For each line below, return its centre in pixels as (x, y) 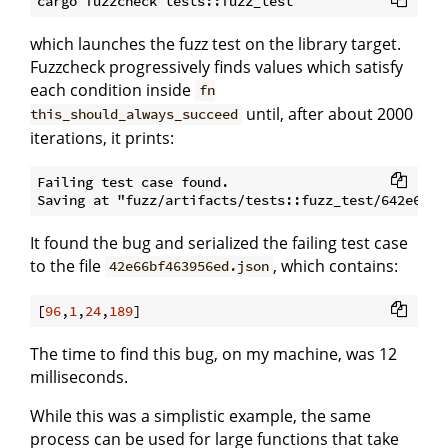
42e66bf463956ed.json (189, 266)
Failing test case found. (137, 181)
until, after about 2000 (328, 113)
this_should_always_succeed (134, 114)
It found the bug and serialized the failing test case (219, 242)
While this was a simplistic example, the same (200, 415)
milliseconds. (79, 376)
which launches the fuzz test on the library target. (215, 43)
